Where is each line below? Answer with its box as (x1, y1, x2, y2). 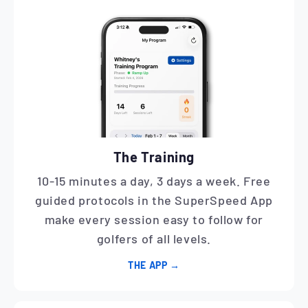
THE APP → (128, 259, 180, 272)
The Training (113, 148, 195, 166)
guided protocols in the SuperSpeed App (35, 192, 273, 208)
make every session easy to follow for (44, 211, 264, 227)
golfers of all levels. (96, 230, 212, 246)
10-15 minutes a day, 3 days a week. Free (37, 173, 271, 188)
